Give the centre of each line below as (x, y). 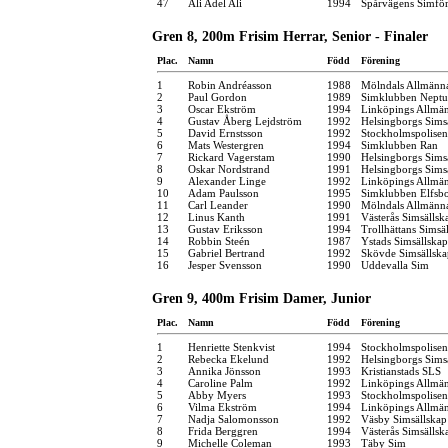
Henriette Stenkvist (231, 346)
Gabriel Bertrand (226, 252)
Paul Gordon (217, 96)
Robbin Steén (219, 240)
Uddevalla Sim (395, 264)
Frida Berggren (223, 430)
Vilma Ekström (222, 406)
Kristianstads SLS (401, 370)
